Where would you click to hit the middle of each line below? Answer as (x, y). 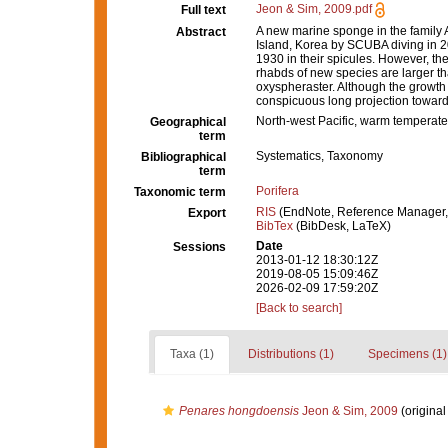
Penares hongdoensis (238, 411)
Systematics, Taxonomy (319, 156)
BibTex (274, 226)
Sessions (199, 247)
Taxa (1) (191, 354)
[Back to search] (299, 308)
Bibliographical (183, 157)
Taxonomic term (180, 192)
